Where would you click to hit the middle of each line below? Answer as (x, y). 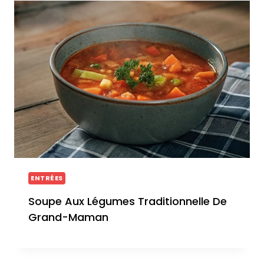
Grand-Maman (68, 217)
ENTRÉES (47, 178)
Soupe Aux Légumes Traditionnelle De (128, 201)
